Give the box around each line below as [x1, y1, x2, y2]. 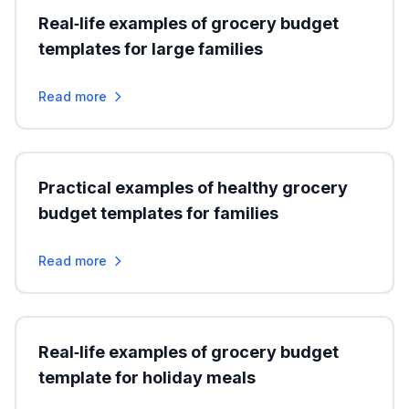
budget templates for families [38, 204, 278, 223]
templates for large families [38, 39, 263, 58]
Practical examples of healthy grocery [38, 178, 348, 197]
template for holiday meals [38, 368, 256, 387]
